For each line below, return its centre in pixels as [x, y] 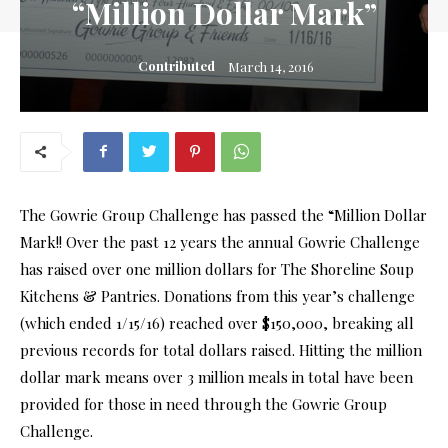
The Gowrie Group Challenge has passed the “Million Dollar [223, 214]
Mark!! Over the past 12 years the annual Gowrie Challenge [220, 241]
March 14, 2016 [270, 66]
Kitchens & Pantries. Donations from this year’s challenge [217, 295]
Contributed [176, 65]
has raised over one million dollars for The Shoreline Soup [217, 268]
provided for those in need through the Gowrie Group [203, 403]
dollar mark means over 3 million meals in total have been [216, 376]
